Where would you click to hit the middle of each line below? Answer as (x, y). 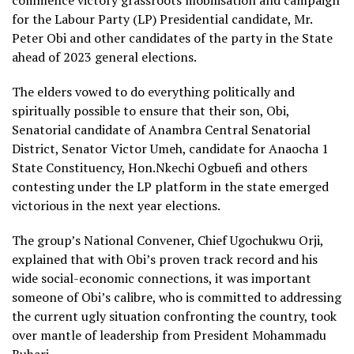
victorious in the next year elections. (116, 205)
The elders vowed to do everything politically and (153, 92)
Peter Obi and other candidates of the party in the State (172, 38)
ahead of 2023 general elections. (104, 57)
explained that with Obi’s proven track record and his (165, 259)
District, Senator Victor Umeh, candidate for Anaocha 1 (170, 149)
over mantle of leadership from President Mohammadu (169, 335)
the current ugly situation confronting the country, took (174, 316)
